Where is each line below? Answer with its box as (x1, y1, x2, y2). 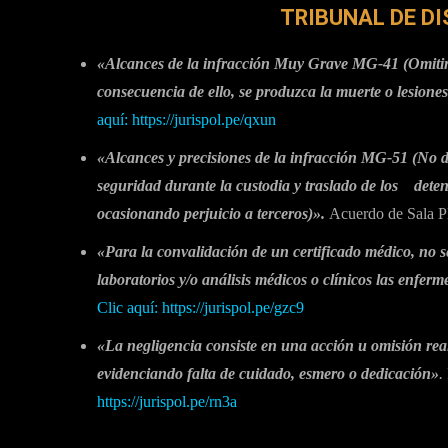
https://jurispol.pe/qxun (132, 110, 276, 128)
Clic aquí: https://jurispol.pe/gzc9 (97, 298, 304, 316)
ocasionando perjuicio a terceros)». (97, 204, 325, 222)
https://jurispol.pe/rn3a (97, 392, 237, 410)
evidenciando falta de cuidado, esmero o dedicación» (97, 364, 439, 382)
